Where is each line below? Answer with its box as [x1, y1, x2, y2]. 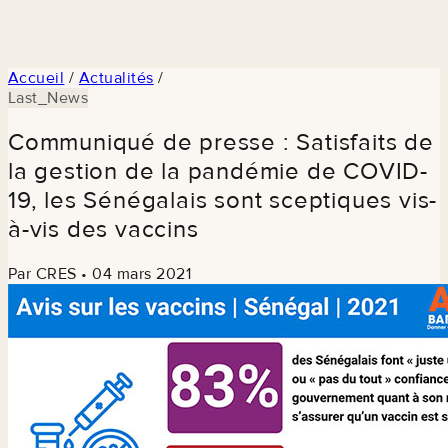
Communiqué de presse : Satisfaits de [8, 127, 434, 157]
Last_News [8, 87, 89, 108]
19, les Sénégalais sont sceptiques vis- [8, 185, 438, 215]
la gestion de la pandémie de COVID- [8, 156, 428, 186]
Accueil [8, 67, 65, 88]
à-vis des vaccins [8, 214, 199, 244]
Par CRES [8, 263, 77, 284]
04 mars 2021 [92, 263, 192, 284]
